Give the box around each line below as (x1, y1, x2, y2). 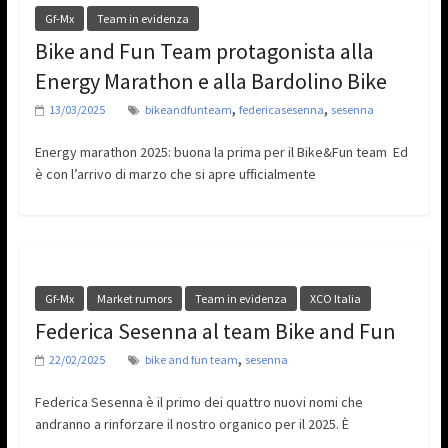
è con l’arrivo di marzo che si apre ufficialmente (34, 165, 316, 184)
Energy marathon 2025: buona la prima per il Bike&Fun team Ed (34, 143, 408, 162)
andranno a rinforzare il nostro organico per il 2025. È (34, 415, 349, 434)
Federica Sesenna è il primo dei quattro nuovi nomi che (34, 393, 363, 412)
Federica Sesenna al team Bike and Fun (34, 317, 396, 346)
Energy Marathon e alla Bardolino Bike (34, 67, 387, 96)
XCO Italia (309, 291, 361, 307)
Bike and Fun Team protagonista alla (34, 37, 374, 66)
